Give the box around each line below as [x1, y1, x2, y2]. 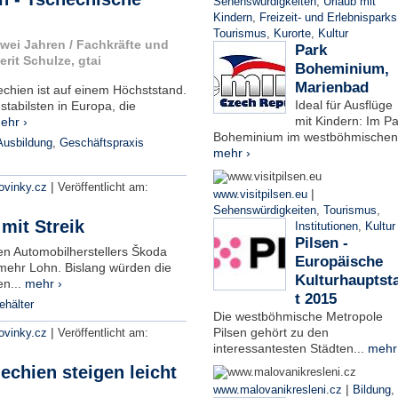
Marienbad [294, 79, 369, 96]
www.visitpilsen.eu [212, 188, 307, 201]
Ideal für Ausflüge [294, 98, 393, 112]
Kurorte [273, 28, 311, 40]
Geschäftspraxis [59, 137, 144, 149]
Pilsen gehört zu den [212, 325, 329, 339]
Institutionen [294, 220, 358, 233]
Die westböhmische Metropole [212, 309, 383, 323]
